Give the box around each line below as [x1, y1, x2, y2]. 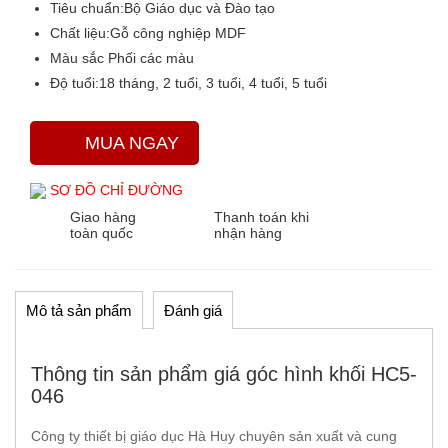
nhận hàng [214, 225, 282, 241]
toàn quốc [70, 225, 133, 241]
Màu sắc [50, 50, 104, 66]
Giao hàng [70, 209, 136, 225]
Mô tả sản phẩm [26, 302, 132, 319]
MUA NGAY [85, 132, 179, 153]
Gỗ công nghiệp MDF [110, 25, 246, 41]
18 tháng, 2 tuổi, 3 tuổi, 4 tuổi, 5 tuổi [99, 75, 327, 91]
